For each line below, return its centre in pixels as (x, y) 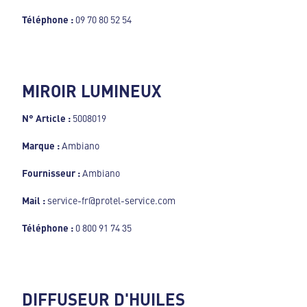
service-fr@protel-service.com (111, 200)
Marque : (41, 145)
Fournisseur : (51, 172)
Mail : (35, 200)
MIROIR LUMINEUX (91, 90)
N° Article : (47, 118)
